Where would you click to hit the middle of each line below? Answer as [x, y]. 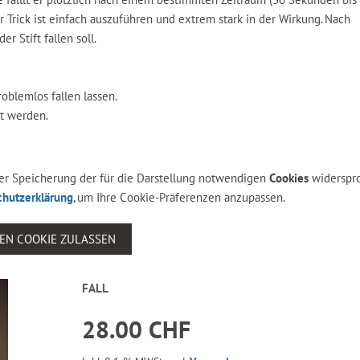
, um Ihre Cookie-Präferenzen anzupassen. [179, 197]
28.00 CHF [137, 329]
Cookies [288, 178]
